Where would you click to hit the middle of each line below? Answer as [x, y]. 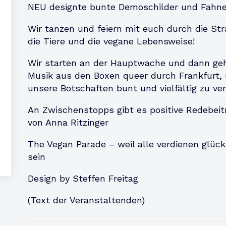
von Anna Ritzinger [68, 122]
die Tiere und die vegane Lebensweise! [111, 41]
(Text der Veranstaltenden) [86, 200]
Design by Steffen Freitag [83, 178]
